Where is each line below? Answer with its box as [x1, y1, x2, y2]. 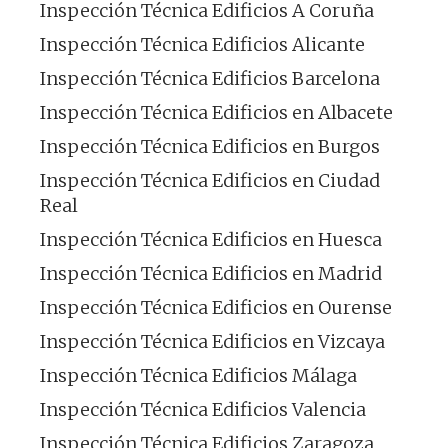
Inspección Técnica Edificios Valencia [40, 397, 366, 421]
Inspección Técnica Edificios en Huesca [40, 227, 382, 251]
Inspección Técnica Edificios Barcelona [40, 66, 380, 90]
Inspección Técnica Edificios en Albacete [40, 100, 393, 124]
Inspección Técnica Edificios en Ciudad [40, 168, 380, 192]
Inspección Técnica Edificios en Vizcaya [40, 329, 385, 353]
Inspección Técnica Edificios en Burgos [40, 134, 380, 158]
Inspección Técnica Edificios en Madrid [40, 261, 382, 285]
